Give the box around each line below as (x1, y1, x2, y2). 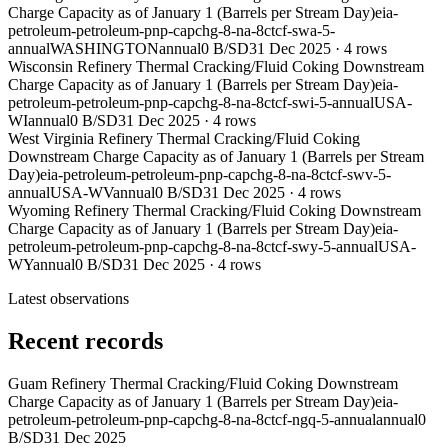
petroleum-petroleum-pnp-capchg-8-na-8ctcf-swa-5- (8, 22, 335, 40)
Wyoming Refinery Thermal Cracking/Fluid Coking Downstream (8, 202, 421, 220)
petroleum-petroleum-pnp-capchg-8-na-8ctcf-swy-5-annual (8, 238, 378, 256)
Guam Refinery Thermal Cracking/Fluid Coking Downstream (8, 375, 398, 393)
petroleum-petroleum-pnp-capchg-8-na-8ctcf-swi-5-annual (8, 94, 374, 112)
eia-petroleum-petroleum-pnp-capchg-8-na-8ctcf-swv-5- (40, 166, 391, 184)
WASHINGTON (50, 40, 159, 58)
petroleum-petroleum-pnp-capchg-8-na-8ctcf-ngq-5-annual (8, 411, 376, 429)
